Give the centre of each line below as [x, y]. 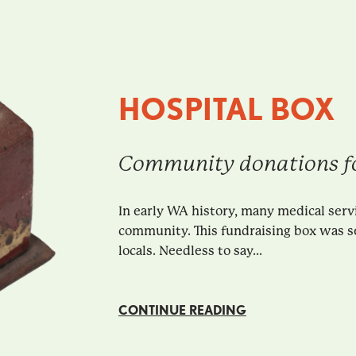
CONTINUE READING [182, 311]
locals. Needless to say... [190, 251]
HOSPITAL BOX [226, 110]
